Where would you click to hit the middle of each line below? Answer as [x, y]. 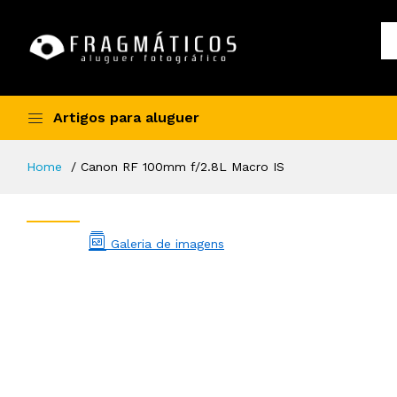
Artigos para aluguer [126, 117]
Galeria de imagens [165, 244]
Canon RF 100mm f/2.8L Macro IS [183, 167]
